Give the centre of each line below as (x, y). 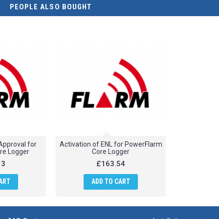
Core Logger (111, 151)
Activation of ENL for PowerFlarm (111, 144)
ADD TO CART (111, 181)
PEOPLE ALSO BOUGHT (51, 7)
